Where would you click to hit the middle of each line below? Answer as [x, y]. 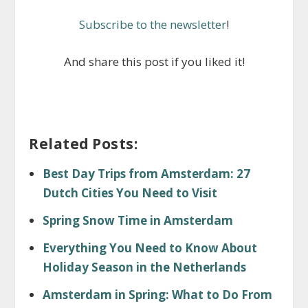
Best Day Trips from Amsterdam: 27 [146, 174]
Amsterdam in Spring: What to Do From [157, 294]
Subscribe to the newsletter [153, 24]
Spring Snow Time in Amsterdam [137, 220]
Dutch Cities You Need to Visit [130, 193]
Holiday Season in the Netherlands [144, 267]
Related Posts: [84, 144]
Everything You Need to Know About [150, 247]
